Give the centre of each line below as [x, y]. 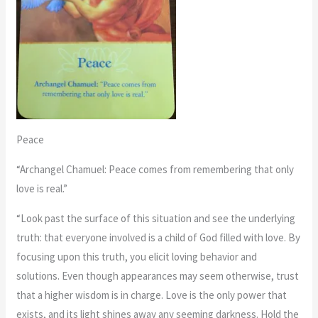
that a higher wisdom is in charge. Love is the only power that [152, 295]
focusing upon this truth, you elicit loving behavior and [137, 256]
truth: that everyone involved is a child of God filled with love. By [159, 237]
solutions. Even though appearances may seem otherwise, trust [158, 275]
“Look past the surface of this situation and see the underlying [156, 218]
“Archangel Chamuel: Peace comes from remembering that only [155, 169]
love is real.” [42, 188]
